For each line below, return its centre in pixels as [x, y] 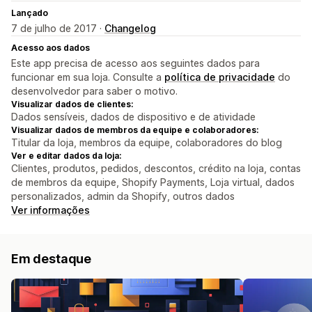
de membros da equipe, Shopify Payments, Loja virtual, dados [153, 182]
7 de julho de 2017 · [58, 29]
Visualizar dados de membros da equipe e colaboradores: [135, 130]
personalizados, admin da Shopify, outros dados [123, 196]
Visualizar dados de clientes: [72, 104]
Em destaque [52, 259]
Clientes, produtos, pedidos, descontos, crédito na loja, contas [156, 169]
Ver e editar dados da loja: [66, 156]
